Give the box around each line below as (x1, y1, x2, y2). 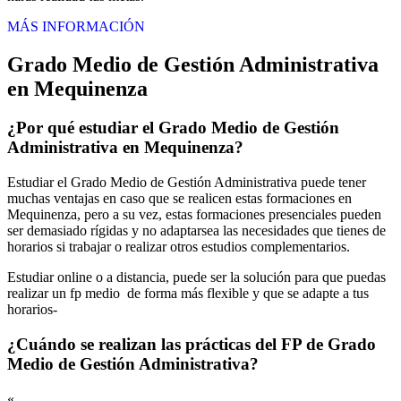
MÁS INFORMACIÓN (7, 18, 145, 34)
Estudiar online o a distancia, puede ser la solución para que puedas (7, 269, 386, 286)
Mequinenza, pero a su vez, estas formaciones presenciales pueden (7, 207, 381, 223)
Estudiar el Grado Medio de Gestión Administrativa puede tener (7, 175, 366, 191)
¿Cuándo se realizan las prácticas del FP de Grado (7, 334, 376, 354)
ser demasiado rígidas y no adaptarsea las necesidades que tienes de (7, 223, 386, 239)
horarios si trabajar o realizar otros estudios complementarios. (7, 239, 354, 255)
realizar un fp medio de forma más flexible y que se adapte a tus (7, 286, 369, 302)
